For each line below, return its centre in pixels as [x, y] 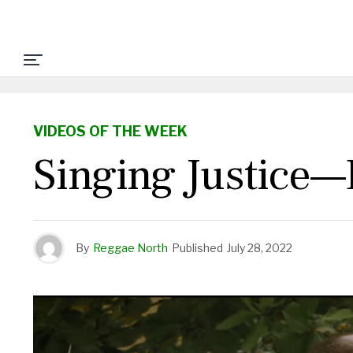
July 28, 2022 [260, 248]
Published [197, 248]
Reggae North [130, 248]
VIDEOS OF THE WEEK [110, 131]
